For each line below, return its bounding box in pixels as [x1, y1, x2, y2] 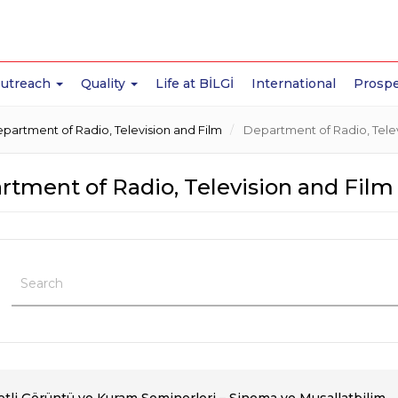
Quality [81, 76, 130, 92]
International [251, 76, 337, 92]
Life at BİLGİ [155, 76, 235, 92]
